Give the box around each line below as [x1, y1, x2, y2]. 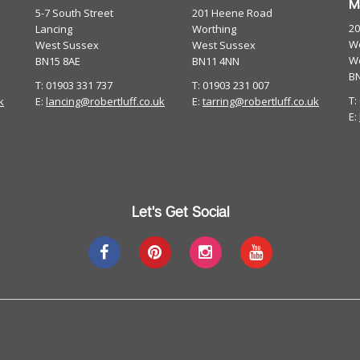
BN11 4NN [192, 54, 239, 68]
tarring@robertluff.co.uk [202, 94, 319, 108]
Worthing [192, 22, 236, 36]
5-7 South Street [35, 6, 113, 20]
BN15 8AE [35, 54, 80, 68]
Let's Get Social [131, 202, 229, 220]
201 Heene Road [192, 6, 272, 20]
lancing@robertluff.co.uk [46, 94, 165, 108]
